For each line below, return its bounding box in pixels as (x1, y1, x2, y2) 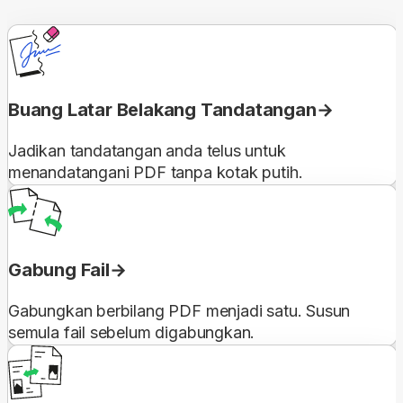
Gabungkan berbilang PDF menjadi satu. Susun (8, 300, 351, 320)
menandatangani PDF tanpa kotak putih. (8, 162, 303, 182)
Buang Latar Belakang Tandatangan (8, 98, 317, 121)
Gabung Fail (8, 258, 110, 281)
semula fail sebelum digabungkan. (8, 322, 255, 342)
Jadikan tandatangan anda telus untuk (8, 140, 286, 160)
